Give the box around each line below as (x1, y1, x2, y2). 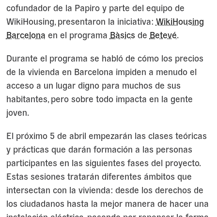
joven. (6, 106, 29, 118)
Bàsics (109, 29, 135, 40)
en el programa (45, 29, 110, 40)
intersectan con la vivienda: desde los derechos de (6, 184, 203, 195)
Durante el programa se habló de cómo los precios (6, 52, 203, 63)
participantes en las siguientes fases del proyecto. (6, 156, 200, 168)
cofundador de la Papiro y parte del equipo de (6, 1, 185, 13)
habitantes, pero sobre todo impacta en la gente (6, 93, 193, 104)
